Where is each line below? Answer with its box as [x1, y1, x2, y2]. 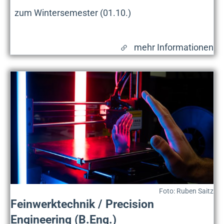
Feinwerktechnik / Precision [10, 197, 154, 210]
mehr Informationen [134, 41, 213, 52]
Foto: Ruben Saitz [159, 186, 213, 195]
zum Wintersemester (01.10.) [14, 7, 131, 18]
